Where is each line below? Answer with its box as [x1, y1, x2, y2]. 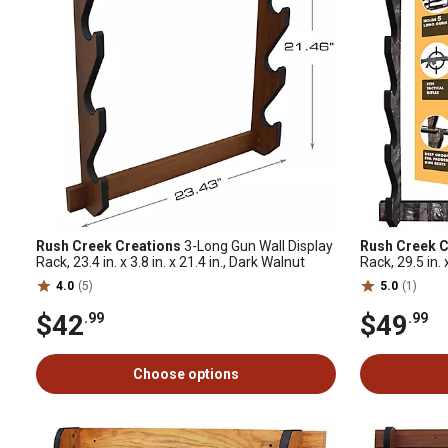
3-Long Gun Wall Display [181, 238, 333, 254]
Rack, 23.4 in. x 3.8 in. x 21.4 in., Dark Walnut [36, 254, 305, 270]
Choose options [133, 366, 239, 382]
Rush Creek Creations [36, 238, 181, 254]
